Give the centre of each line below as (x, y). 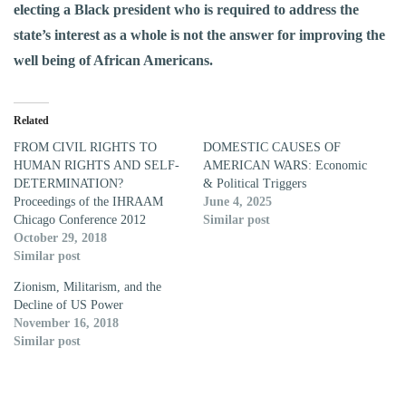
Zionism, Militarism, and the (87, 287)
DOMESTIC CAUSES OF (272, 148)
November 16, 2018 (66, 324)
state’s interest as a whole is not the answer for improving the (199, 35)
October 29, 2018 (60, 238)
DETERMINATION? (68, 184)
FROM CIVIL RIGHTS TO (85, 148)
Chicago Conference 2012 (80, 220)
